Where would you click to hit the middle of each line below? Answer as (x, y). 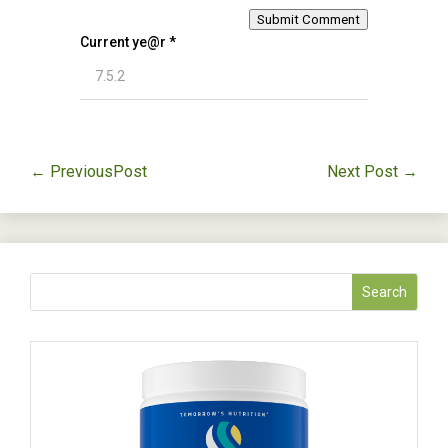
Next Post (362, 171)
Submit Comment (308, 19)
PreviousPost (98, 171)
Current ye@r (124, 41)
